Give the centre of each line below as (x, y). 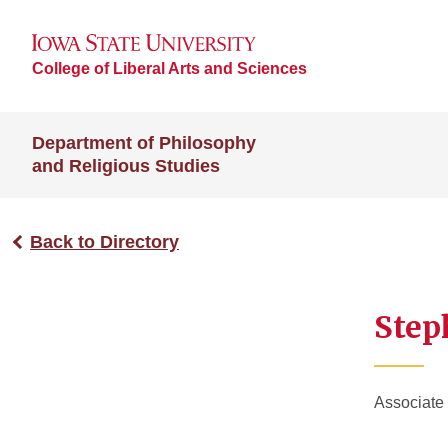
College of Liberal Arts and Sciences (169, 68)
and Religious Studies (126, 166)
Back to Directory (104, 242)
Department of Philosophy (144, 143)
